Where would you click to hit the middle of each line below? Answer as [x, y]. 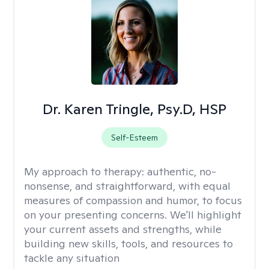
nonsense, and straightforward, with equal [127, 186]
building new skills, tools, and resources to [128, 243]
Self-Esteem [134, 138]
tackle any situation [72, 258]
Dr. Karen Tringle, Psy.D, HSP [134, 109]
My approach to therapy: [86, 171]
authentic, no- [182, 171]
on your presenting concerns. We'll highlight [133, 215]
